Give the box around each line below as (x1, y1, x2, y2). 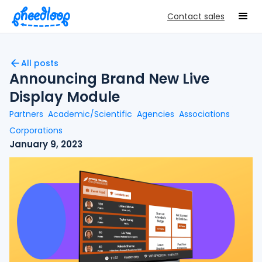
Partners (9, 108, 43, 120)
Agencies (137, 108, 174, 120)
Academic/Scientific (48, 108, 132, 120)
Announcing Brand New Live (9, 69, 209, 88)
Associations (179, 108, 230, 120)
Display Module (9, 87, 120, 106)
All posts (21, 57, 58, 69)
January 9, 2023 (9, 138, 82, 150)
